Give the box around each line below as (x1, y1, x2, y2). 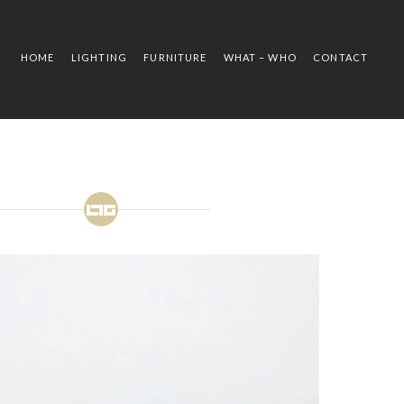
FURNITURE (143, 51, 207, 63)
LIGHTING (71, 51, 127, 63)
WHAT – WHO (223, 51, 297, 63)
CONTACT (313, 51, 368, 63)
